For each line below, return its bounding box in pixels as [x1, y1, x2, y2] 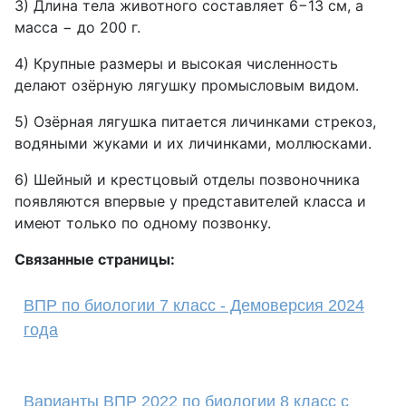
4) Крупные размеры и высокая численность [14, 54, 338, 72]
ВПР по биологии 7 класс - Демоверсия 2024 [24, 296, 364, 314]
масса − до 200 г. [14, 18, 140, 36]
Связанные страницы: [14, 250, 175, 268]
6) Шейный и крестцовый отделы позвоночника [14, 170, 360, 188]
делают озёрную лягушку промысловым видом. [14, 76, 359, 94]
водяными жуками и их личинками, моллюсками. [14, 134, 372, 152]
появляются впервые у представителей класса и [14, 192, 366, 210]
